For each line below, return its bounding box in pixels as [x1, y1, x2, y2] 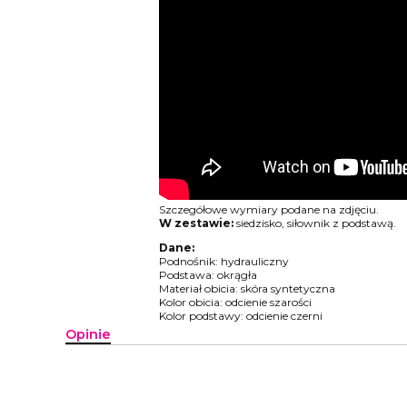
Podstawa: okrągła [158, 267, 257, 282]
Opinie [65, 325, 111, 342]
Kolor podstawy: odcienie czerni [158, 308, 323, 323]
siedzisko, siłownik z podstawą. [233, 215, 396, 230]
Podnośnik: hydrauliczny [158, 253, 289, 268]
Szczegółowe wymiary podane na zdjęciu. [158, 202, 379, 216]
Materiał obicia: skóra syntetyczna [158, 281, 335, 295]
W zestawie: [158, 215, 233, 230]
